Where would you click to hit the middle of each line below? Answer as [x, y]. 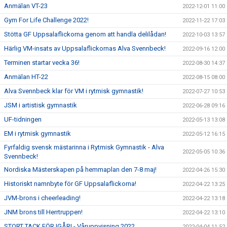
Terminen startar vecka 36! [42, 62]
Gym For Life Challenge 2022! [46, 20]
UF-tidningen [23, 119]
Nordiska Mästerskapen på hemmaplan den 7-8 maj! [80, 169]
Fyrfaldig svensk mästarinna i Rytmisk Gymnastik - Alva [84, 147]
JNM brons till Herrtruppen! [43, 212]
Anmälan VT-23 [26, 6]
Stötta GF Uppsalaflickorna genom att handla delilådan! [85, 34]
